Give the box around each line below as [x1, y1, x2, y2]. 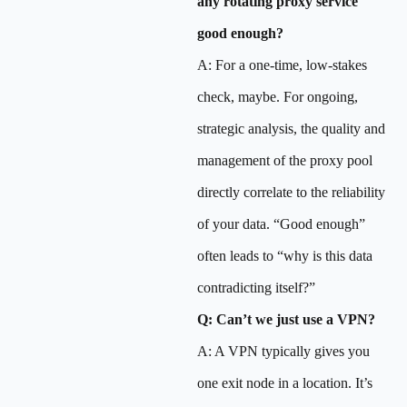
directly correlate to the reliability [197, 184, 385, 200]
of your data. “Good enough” [197, 216, 365, 232]
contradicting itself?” [197, 280, 315, 295]
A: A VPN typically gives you [197, 343, 370, 359]
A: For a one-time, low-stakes [197, 57, 367, 73]
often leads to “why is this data [197, 248, 372, 263]
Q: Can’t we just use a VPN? [197, 312, 375, 327]
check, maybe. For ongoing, [197, 89, 358, 104]
